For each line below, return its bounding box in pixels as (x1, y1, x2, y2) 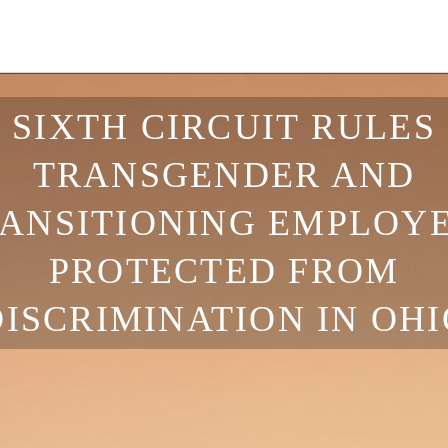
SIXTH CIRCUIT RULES (12, 107, 436, 147)
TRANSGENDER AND (32, 155, 416, 195)
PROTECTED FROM (48, 251, 400, 291)
